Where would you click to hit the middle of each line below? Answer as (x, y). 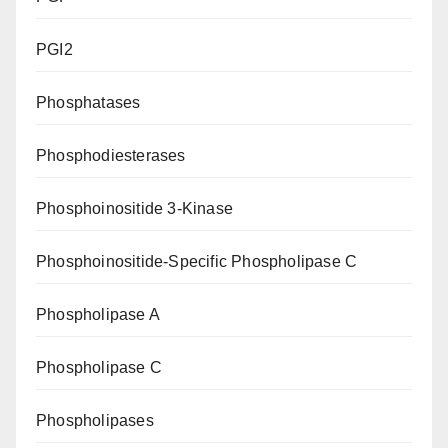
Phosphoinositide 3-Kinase (134, 209)
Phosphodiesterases (111, 156)
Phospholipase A (98, 315)
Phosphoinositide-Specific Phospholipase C (197, 262)
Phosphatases (88, 103)
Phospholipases (95, 421)
